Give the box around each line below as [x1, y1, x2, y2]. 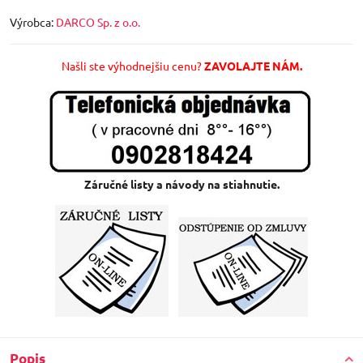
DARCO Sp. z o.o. [56, 15, 140, 29]
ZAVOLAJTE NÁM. [203, 58, 302, 73]
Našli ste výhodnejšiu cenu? [61, 58, 204, 73]
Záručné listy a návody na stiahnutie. [83, 177, 280, 191]
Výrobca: [10, 15, 56, 29]
